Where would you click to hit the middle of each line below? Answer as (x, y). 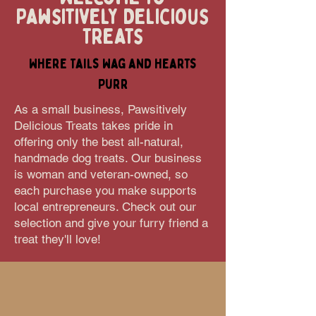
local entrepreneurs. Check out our (105, 206)
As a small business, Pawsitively (101, 109)
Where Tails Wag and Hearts (113, 63)
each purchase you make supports (105, 190)
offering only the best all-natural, (99, 141)
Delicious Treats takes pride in (93, 125)
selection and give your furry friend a (111, 223)
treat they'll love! (57, 239)
